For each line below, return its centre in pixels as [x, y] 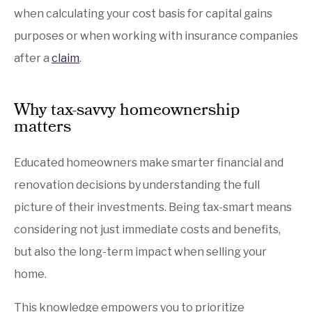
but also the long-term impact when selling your [140, 251]
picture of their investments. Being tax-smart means [153, 207]
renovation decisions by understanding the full [137, 185]
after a [33, 58]
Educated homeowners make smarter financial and [149, 162]
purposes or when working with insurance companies [156, 36]
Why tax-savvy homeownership [127, 111]
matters [42, 128]
